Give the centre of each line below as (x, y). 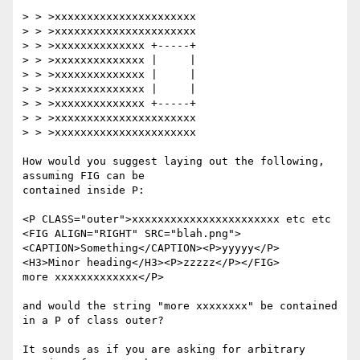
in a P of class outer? (93, 321)
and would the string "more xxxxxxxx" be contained (180, 306)
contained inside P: (84, 190)
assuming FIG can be (87, 176)
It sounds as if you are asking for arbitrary (164, 350)
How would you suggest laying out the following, (174, 162)
